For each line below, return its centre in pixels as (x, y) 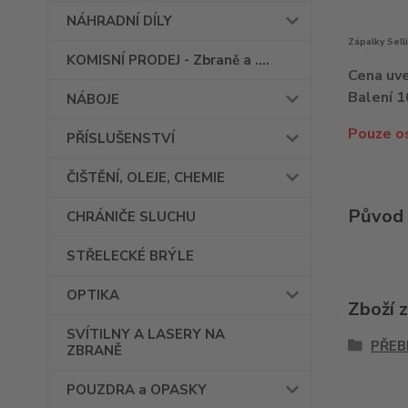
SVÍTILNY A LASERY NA (146, 334)
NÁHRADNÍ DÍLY (119, 21)
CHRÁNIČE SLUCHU (131, 217)
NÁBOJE (93, 99)
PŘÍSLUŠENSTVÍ (121, 138)
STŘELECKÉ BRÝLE (130, 256)
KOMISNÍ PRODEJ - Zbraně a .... (168, 60)
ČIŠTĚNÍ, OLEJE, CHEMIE (146, 178)
